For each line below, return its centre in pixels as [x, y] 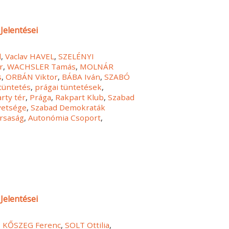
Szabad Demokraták [68, 107]
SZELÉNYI [76, 56]
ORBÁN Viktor [32, 76]
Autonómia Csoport [65, 117]
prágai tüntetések [68, 87]
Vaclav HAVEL [30, 56]
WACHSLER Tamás [42, 66]
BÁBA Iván [81, 76]
